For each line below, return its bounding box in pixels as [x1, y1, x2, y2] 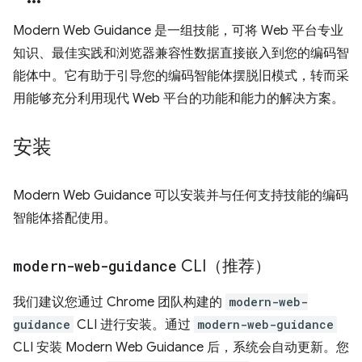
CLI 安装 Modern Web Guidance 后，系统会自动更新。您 [13, 339, 349, 356]
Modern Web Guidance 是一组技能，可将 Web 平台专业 [13, 23, 343, 39]
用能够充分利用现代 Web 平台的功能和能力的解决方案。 [13, 90, 344, 107]
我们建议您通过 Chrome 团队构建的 [13, 294, 225, 310]
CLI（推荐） [177, 256, 271, 276]
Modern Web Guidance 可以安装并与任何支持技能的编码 [13, 187, 348, 204]
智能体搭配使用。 [13, 210, 116, 226]
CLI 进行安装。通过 [74, 317, 194, 333]
